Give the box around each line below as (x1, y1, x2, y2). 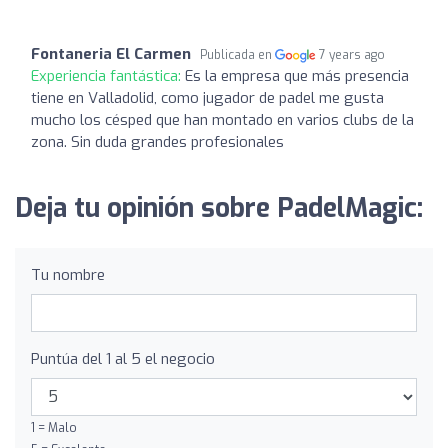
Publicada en (200, 46, 275, 63)
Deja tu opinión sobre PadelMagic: (15, 190, 423, 226)
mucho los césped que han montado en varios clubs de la (31, 109, 414, 130)
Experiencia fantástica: (31, 65, 185, 86)
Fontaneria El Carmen (31, 43, 191, 64)
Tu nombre (31, 264, 105, 285)
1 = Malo (31, 419, 77, 436)
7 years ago (319, 46, 386, 63)
